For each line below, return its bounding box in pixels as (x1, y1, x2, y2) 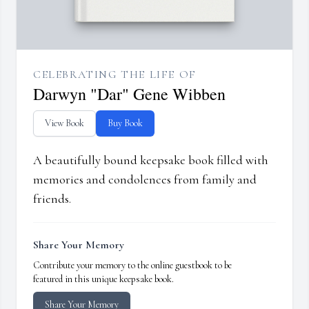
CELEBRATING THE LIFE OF (33, 68, 197, 82)
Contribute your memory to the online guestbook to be (33, 259, 232, 272)
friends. (33, 191, 71, 207)
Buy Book (108, 117, 143, 130)
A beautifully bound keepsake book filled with (33, 152, 268, 168)
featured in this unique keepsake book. (33, 273, 174, 286)
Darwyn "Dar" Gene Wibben (33, 83, 226, 106)
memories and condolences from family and (33, 172, 257, 188)
